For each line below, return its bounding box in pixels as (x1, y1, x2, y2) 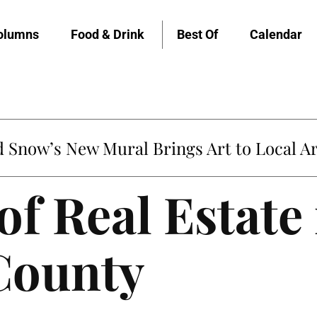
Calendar (250, 26, 302, 42)
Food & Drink (71, 26, 144, 42)
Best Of (177, 26, 218, 42)
